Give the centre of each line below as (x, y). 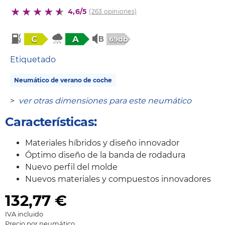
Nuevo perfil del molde (71, 167)
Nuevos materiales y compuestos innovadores (118, 179)
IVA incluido (24, 214)
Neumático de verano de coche (63, 80)
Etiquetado (33, 59)
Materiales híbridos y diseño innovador (102, 143)
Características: (51, 122)
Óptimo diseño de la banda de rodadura (105, 155)
